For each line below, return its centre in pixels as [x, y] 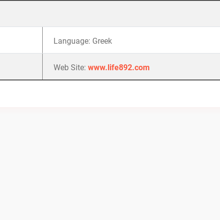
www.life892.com [119, 68]
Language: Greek [83, 41]
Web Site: [71, 68]
